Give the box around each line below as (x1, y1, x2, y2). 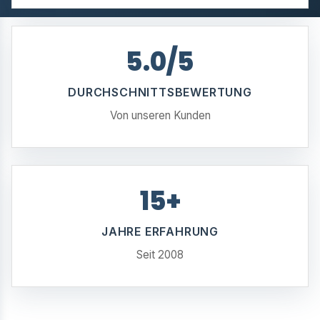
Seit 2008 (136, 248, 184, 261)
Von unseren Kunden (109, 109, 211, 122)
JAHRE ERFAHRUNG (101, 224, 219, 239)
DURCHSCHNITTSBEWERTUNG (68, 85, 252, 99)
